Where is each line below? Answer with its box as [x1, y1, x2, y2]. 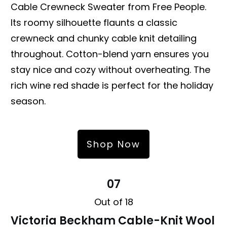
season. [11, 94, 46, 107]
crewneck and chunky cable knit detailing [11, 31, 197, 45]
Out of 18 [94, 195, 133, 208]
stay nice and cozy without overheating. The [11, 63, 210, 76]
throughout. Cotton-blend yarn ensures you [11, 47, 209, 60]
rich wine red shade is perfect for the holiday [11, 79, 213, 92]
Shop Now [87, 137, 140, 150]
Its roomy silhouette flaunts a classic [11, 16, 177, 29]
